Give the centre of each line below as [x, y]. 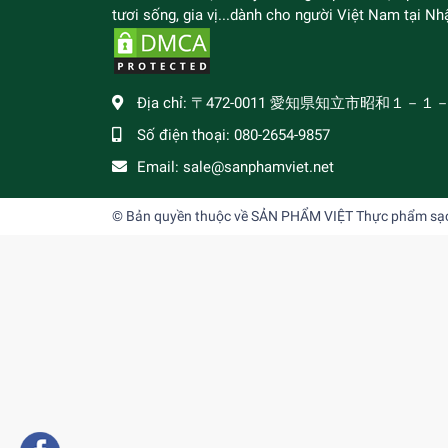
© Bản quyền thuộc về [181, 216]
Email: [160, 167]
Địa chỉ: [164, 103]
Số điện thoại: [185, 135]
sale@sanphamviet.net [258, 167]
